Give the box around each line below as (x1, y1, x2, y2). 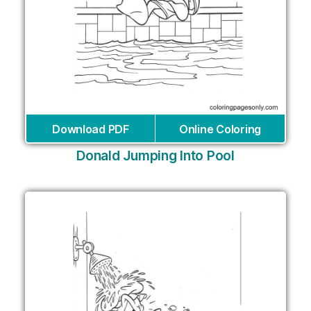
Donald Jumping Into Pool (76, 148, 235, 165)
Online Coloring (179, 122, 261, 137)
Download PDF (52, 122, 129, 137)
